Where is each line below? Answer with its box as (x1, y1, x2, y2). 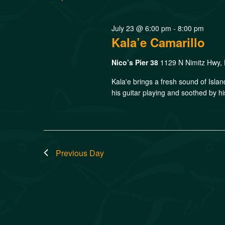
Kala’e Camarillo (111, 33, 205, 51)
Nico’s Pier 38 (111, 57, 161, 67)
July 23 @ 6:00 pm (111, 23, 172, 33)
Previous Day (56, 147, 104, 159)
